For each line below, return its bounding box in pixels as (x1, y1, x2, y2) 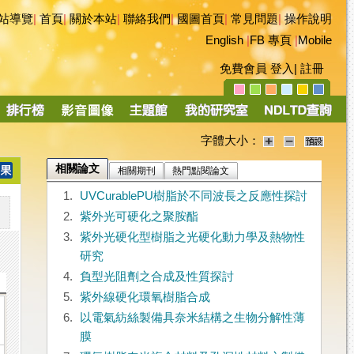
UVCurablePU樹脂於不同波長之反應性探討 (79, 190, 307, 203)
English (205, 34, 243, 47)
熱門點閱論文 (172, 165, 230, 177)
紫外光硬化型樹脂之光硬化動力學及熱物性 (79, 231, 305, 244)
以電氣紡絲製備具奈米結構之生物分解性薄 (79, 311, 305, 325)
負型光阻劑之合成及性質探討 (79, 270, 234, 284)
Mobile (298, 34, 332, 47)
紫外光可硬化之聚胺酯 (79, 210, 198, 224)
